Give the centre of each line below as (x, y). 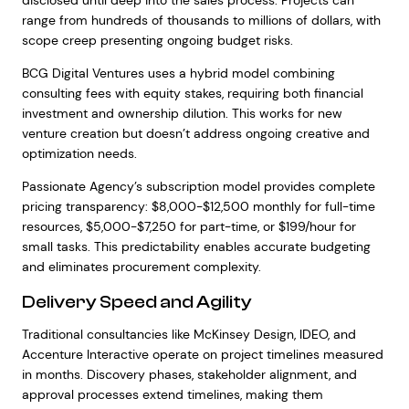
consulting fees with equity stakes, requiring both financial (192, 93)
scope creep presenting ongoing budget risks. (157, 40)
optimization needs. (79, 153)
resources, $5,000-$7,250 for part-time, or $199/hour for (189, 226)
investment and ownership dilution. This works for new (182, 113)
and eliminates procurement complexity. (141, 267)
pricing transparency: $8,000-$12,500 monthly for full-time (198, 206)
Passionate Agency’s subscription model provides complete (198, 186)
